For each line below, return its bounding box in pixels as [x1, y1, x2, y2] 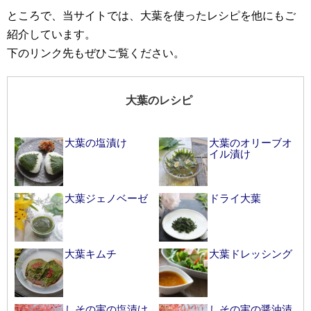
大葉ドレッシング [209, 248, 292, 260]
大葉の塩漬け [65, 137, 127, 149]
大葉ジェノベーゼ [65, 192, 148, 205]
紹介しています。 [7, 28, 96, 41]
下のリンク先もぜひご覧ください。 [7, 47, 185, 60]
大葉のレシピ [126, 94, 192, 107]
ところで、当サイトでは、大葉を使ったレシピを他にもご [7, 10, 296, 22]
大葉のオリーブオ [209, 137, 292, 149]
